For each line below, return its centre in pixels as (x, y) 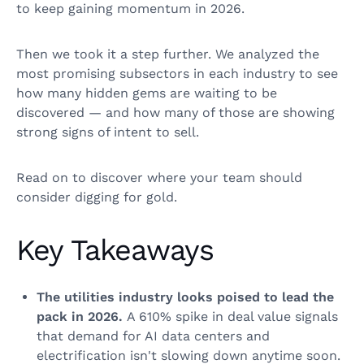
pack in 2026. (82, 317)
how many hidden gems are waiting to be (147, 93)
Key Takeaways (115, 251)
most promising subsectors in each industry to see (177, 74)
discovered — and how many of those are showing (175, 113)
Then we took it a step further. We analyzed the (168, 54)
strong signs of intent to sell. (108, 132)
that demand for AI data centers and (153, 336)
